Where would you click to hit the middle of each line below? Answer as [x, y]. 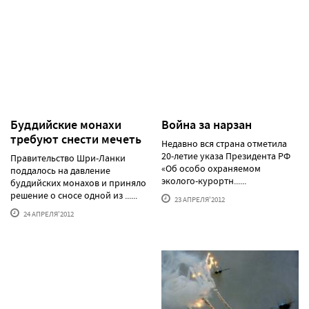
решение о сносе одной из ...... [74, 195]
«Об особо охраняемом [211, 168]
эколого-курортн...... [204, 180]
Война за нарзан [207, 124]
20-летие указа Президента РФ [226, 156]
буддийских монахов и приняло [78, 182]
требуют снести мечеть [76, 139]
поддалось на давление [60, 170]
